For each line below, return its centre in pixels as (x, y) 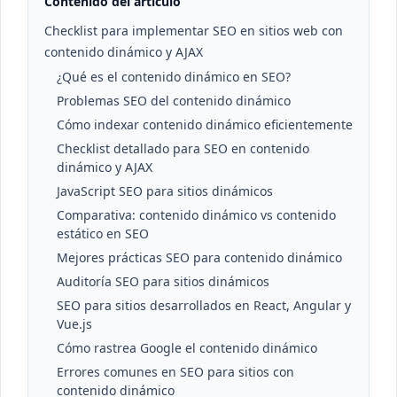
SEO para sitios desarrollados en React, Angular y (204, 305)
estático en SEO (103, 234)
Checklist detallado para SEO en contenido (183, 148)
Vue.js (74, 324)
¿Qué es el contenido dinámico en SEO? (174, 77)
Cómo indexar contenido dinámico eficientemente (205, 125)
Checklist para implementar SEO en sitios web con (194, 31)
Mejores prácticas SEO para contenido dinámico (199, 257)
